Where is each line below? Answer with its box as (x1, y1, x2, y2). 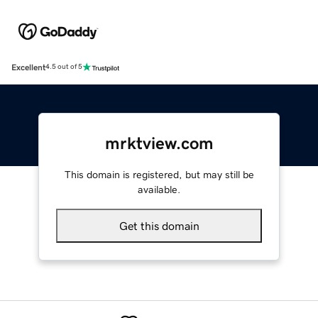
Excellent (11, 62, 45, 72)
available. (138, 184, 180, 194)
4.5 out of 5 (45, 63, 82, 71)
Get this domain (119, 219, 199, 231)
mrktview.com (104, 134, 214, 152)
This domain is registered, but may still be (64, 169, 254, 180)
